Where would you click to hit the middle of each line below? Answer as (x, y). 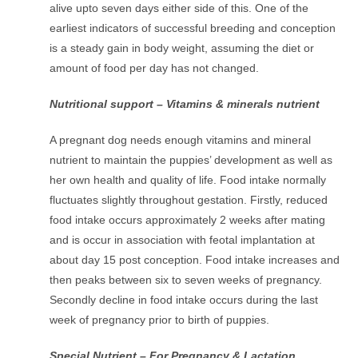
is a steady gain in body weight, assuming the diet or (182, 48)
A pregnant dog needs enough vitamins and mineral (181, 140)
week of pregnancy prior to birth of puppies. (160, 320)
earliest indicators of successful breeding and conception (193, 28)
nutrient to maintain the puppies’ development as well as (191, 160)
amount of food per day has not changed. (155, 68)
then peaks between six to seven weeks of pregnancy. (186, 280)
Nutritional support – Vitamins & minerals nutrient (185, 104)
